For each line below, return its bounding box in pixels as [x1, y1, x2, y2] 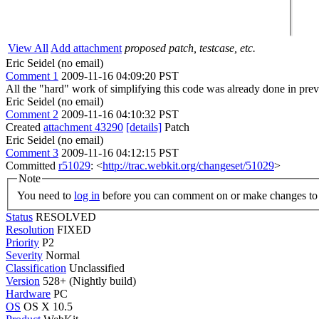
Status [6, 210, 33, 223]
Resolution [6, 223, 54, 236]
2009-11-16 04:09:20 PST [61, 70, 179, 82]
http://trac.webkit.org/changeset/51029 [103, 159, 274, 172]
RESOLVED [36, 210, 96, 223]
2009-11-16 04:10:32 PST [61, 108, 179, 120]
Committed [6, 159, 58, 172]
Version [6, 274, 40, 287]
